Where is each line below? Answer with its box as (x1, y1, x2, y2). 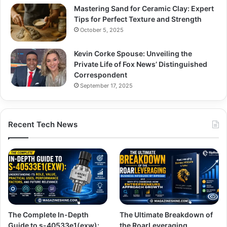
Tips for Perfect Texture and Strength (74, 15, 202, 24)
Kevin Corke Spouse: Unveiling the (74, 49, 192, 58)
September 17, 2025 (80, 82, 133, 90)
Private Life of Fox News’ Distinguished (74, 60, 207, 69)
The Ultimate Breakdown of (120, 210, 213, 219)
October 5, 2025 (80, 26, 124, 34)
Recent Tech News (8, 120, 78, 130)
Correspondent (74, 70, 127, 80)
